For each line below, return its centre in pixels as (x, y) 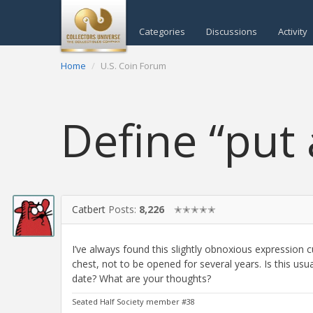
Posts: (124, 209)
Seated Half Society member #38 (133, 302)
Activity (293, 31)
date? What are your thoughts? (141, 279)
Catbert (89, 209)
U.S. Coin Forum (133, 66)
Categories (162, 31)
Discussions (232, 31)
